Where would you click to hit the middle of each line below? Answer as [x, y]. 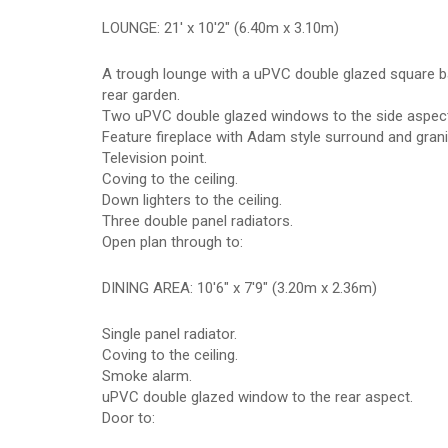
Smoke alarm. [147, 376]
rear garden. [141, 95]
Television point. [154, 158]
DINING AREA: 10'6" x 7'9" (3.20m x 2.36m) [239, 288]
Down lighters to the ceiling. [192, 200]
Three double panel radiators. [197, 221]
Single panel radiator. [169, 334]
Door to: [128, 418]
